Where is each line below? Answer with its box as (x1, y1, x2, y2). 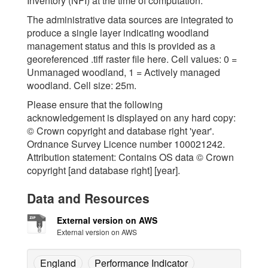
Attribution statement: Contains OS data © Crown (27, 150, 234, 164)
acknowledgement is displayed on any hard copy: (27, 111, 236, 124)
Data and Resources (27, 189, 150, 207)
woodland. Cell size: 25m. (27, 78, 136, 92)
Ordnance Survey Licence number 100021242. (27, 137, 225, 151)
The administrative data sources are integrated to (27, 13, 233, 26)
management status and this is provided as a (27, 39, 215, 53)
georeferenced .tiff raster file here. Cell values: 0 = (27, 52, 237, 66)
